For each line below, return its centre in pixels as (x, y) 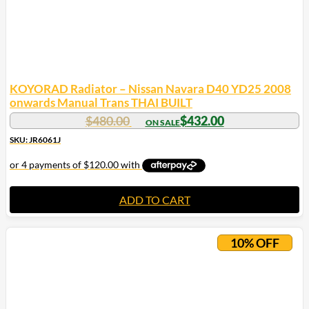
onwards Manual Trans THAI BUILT (101, 102)
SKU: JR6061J (35, 139)
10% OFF (255, 242)
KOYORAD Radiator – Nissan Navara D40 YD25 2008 (150, 88)
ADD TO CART (154, 199)
